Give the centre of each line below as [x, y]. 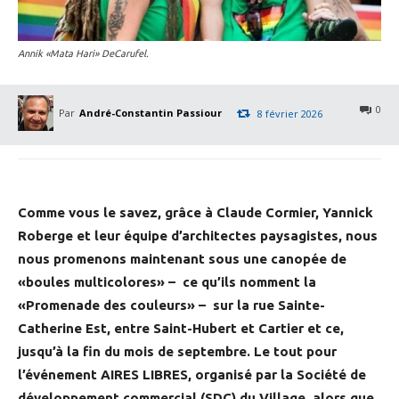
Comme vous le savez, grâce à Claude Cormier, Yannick [195, 213]
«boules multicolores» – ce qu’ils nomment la [167, 282]
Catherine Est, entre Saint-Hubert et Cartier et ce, [181, 329]
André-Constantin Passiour [151, 113]
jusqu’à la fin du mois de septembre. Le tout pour [177, 352]
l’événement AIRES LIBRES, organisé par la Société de [192, 375]
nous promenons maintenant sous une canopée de [182, 259]
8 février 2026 [290, 113]
